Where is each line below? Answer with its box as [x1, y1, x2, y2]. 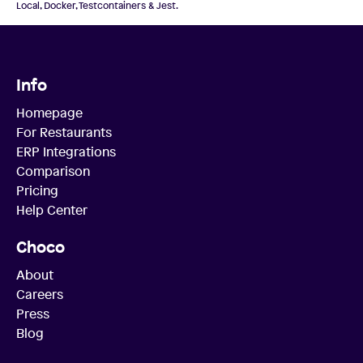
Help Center [16, 201, 88, 219]
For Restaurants [16, 123, 112, 141]
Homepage [16, 104, 83, 122]
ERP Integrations [16, 143, 116, 160]
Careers [16, 285, 63, 303]
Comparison [16, 162, 90, 180]
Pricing [16, 181, 58, 199]
